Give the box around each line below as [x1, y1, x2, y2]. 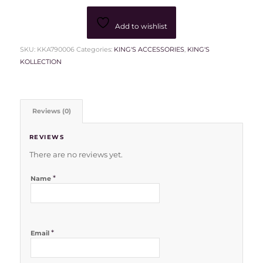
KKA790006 [36, 45, 75, 53]
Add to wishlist [114, 21, 167, 31]
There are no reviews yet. [29, 149, 123, 159]
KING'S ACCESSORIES [113, 45, 184, 53]
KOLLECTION [19, 57, 62, 66]
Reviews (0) [32, 107, 71, 115]
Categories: [76, 45, 114, 53]
